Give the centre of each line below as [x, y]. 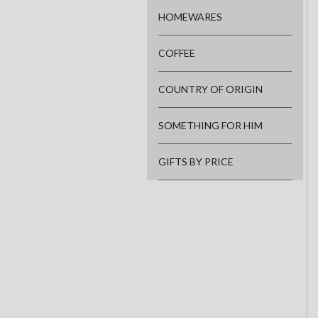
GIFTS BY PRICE [196, 162]
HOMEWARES [190, 17]
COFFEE [177, 53]
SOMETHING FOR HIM [210, 126]
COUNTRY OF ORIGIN [210, 89]
